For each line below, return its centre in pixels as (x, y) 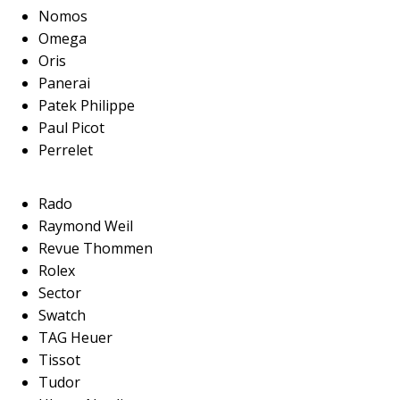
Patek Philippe (86, 105)
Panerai (64, 83)
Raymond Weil (85, 226)
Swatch (62, 315)
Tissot (59, 360)
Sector (59, 293)
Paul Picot (71, 128)
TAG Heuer (75, 337)
